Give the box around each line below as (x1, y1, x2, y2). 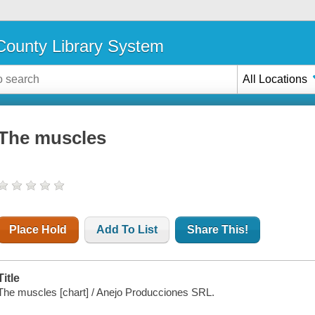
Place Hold (9, 224, 67, 236)
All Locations (243, 72, 308, 85)
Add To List (96, 224, 158, 236)
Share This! (187, 224, 249, 236)
